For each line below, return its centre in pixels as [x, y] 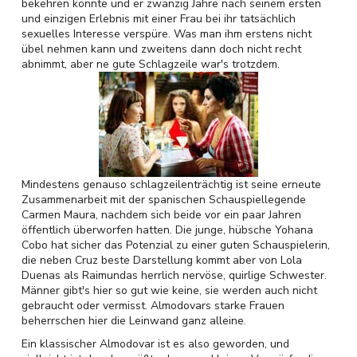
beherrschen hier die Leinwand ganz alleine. [134, 321]
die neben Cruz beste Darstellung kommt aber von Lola [162, 260]
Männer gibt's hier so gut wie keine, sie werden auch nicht [169, 290]
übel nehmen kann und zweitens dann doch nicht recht [161, 49]
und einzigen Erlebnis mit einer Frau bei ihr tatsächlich [159, 19]
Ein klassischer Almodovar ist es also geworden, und [155, 344]
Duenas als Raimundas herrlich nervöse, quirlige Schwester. [174, 275]
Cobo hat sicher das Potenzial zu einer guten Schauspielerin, [176, 245]
